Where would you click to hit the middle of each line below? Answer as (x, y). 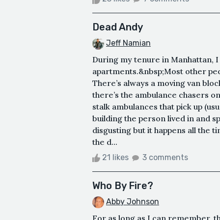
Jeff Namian (128, 43)
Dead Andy (118, 27)
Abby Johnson (133, 202)
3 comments (165, 158)
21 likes (115, 158)
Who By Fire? (123, 186)
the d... (105, 142)
